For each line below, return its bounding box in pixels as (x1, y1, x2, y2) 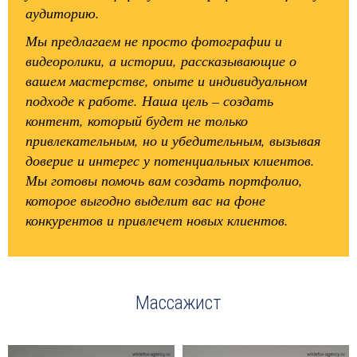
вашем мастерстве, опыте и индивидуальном (25, 71, 308, 91)
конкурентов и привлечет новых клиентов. (25, 210, 289, 230)
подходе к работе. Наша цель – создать (25, 91, 274, 111)
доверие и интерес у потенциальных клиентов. (25, 151, 316, 171)
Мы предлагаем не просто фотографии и (25, 31, 283, 51)
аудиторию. (25, 3, 100, 23)
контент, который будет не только (25, 111, 249, 131)
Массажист (135, 291, 222, 314)
